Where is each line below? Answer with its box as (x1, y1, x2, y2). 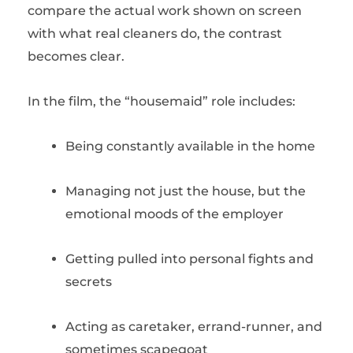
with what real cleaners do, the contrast (28, 26, 282, 41)
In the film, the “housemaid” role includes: (28, 94, 295, 109)
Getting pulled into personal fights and (65, 251, 314, 266)
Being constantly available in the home (65, 139, 315, 154)
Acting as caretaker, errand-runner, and (65, 319, 322, 334)
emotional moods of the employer (65, 206, 284, 221)
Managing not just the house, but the (65, 184, 306, 199)
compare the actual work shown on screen (28, 3, 302, 18)
